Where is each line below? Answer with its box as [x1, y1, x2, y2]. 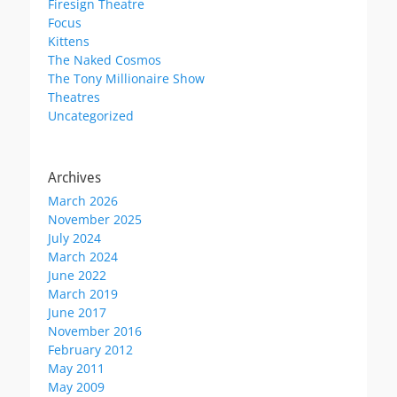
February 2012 [48, 341, 133, 359]
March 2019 [48, 285, 118, 303]
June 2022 [48, 267, 106, 284]
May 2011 [48, 360, 105, 378]
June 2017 [48, 304, 106, 322]
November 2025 [48, 211, 142, 229]
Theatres [48, 89, 100, 106]
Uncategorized [48, 107, 134, 125]
